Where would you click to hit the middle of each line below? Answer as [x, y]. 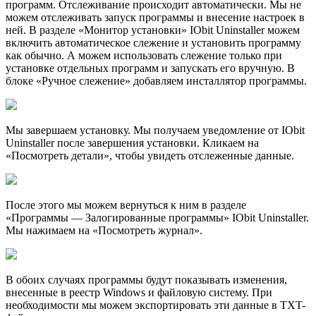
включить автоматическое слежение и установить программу [153, 43]
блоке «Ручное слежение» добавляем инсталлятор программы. [156, 81]
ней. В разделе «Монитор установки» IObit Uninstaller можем [153, 30]
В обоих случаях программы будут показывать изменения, [146, 280]
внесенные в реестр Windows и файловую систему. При [139, 292]
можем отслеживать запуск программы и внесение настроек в [155, 17]
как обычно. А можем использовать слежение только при [144, 55]
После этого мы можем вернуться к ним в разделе [126, 205]
